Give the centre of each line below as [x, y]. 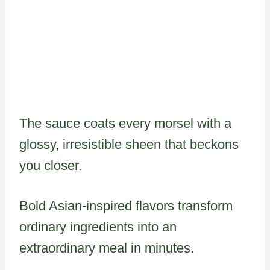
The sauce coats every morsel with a [125, 123]
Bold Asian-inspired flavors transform [126, 206]
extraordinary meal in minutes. [107, 248]
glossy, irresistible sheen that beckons [129, 144]
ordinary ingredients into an [98, 227]
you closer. [51, 165]
